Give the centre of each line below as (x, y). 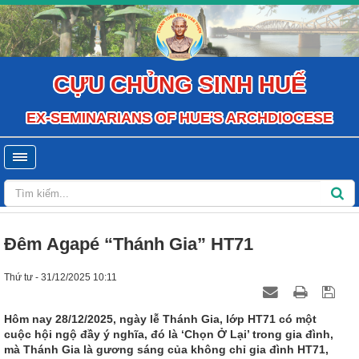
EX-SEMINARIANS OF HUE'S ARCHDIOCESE (179, 118)
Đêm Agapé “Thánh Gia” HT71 (129, 244)
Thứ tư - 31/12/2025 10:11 (61, 277)
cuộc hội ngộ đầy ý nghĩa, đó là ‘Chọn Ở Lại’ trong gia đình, (169, 334)
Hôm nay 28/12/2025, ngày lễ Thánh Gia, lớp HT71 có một (160, 319)
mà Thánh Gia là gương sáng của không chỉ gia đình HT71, (166, 349)
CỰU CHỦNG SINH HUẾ (179, 85)
